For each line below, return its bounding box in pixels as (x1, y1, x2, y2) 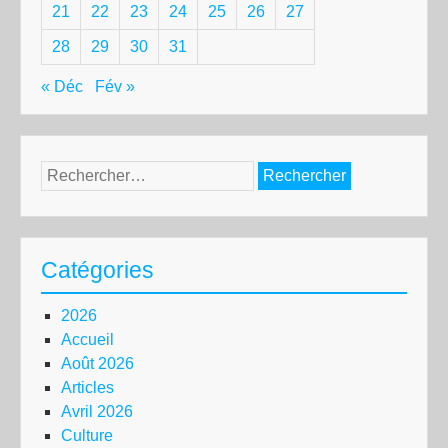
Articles (61, 379, 114, 396)
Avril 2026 (61, 403, 133, 420)
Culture (61, 427, 113, 444)
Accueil (61, 331, 114, 348)
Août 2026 (61, 355, 134, 372)
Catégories (41, 257, 154, 283)
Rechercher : (40, 163, 131, 180)
